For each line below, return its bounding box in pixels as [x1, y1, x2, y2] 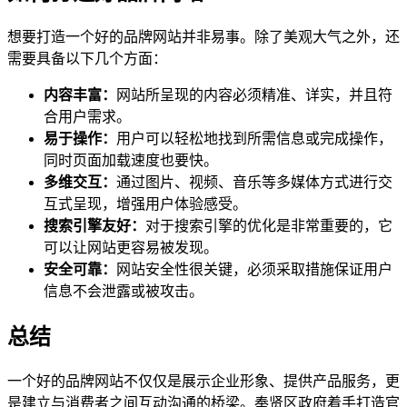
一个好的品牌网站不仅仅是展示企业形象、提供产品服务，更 [7, 372, 400, 389]
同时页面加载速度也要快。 [44, 152, 218, 168]
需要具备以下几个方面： [7, 50, 167, 66]
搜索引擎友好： [44, 217, 145, 233]
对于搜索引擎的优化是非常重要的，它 [145, 217, 392, 233]
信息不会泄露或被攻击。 [44, 283, 203, 299]
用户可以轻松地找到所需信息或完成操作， [116, 130, 392, 146]
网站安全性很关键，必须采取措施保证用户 [116, 261, 392, 277]
